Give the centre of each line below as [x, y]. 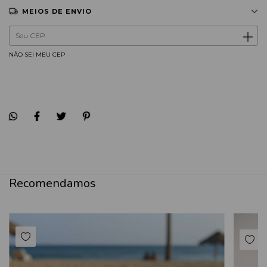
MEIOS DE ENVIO [57, 11]
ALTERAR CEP [225, 33]
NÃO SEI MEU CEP [37, 55]
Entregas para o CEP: [41, 33]
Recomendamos [52, 183]
